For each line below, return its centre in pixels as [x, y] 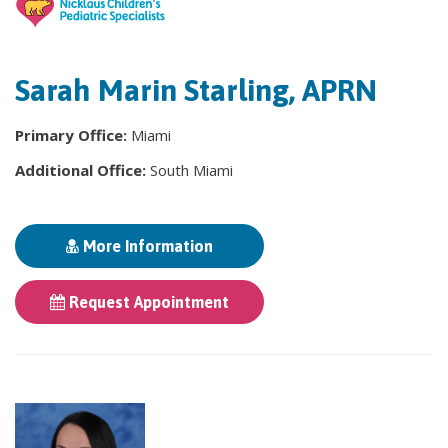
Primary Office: [73, 134]
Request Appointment [147, 301]
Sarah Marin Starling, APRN [196, 89]
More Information [146, 245]
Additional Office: [82, 169]
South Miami [191, 169]
